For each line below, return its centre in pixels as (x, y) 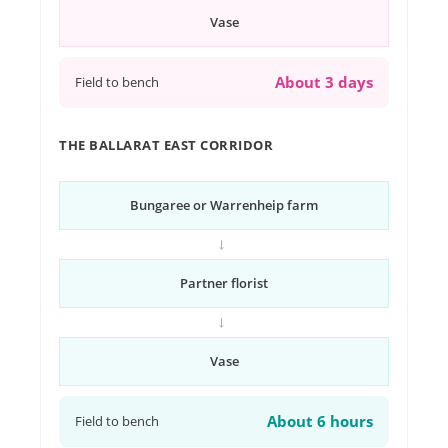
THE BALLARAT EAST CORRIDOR (166, 145)
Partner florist (224, 283)
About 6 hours (320, 421)
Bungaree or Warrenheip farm (224, 205)
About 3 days (324, 82)
